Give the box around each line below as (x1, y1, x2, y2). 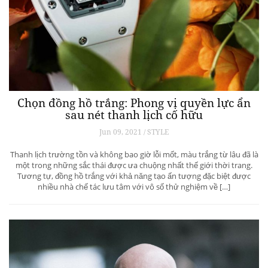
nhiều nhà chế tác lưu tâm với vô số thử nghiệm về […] (38, 181, 230, 193)
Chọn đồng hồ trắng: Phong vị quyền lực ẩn (17, 95, 251, 111)
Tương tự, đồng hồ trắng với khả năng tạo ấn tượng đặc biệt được (17, 170, 251, 182)
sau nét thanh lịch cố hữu (65, 107, 203, 123)
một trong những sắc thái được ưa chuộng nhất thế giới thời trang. (16, 160, 252, 171)
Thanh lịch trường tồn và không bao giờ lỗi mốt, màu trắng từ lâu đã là (10, 149, 258, 160)
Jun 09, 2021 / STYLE (99, 127, 169, 138)
